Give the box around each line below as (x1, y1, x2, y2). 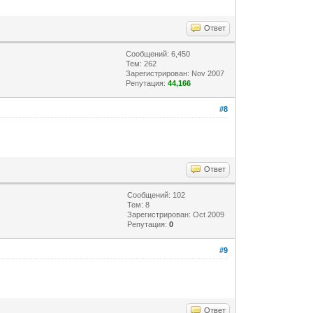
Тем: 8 (127, 200, 150, 209)
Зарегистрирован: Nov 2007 (126, 68, 225, 78)
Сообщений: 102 (127, 190, 186, 199)
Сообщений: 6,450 (126, 49, 191, 58)
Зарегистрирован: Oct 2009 (127, 210, 225, 219)
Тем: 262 (126, 59, 157, 68)
